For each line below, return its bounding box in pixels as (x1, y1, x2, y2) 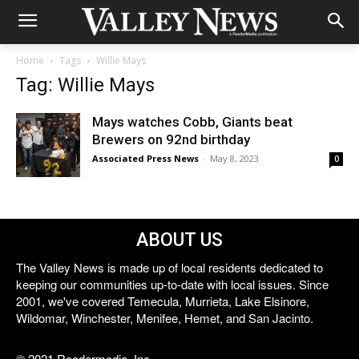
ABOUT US (136, 229, 223, 251)
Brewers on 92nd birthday (92, 131, 250, 147)
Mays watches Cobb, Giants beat (92, 114, 292, 130)
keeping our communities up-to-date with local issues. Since (16, 276, 329, 292)
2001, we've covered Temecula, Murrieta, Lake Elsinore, (16, 292, 309, 309)
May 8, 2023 (210, 152, 259, 164)
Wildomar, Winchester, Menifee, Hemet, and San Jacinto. (16, 309, 313, 326)
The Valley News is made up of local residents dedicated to (16, 259, 323, 276)
